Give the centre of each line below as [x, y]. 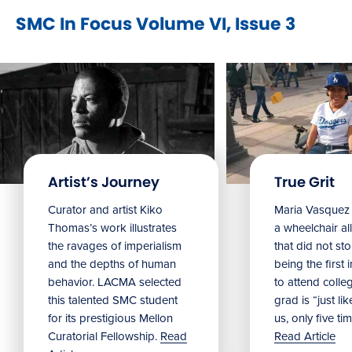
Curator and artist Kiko [105, 209]
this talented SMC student [113, 300]
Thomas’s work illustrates [112, 227]
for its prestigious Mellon [110, 318]
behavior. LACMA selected [115, 282]
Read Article [305, 336]
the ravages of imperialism [115, 246]
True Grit [304, 181]
